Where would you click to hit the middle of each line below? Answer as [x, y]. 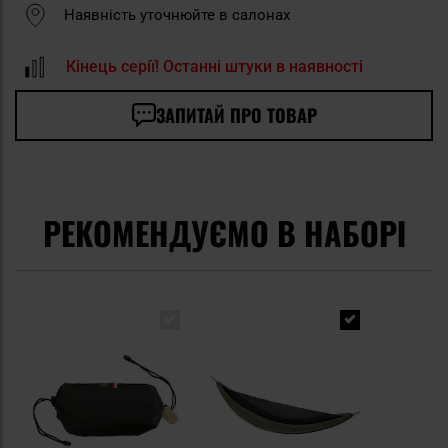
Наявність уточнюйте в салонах [177, 14]
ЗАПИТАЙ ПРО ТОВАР [236, 114]
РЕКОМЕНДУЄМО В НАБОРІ [224, 232]
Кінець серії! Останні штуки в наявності [214, 66]
